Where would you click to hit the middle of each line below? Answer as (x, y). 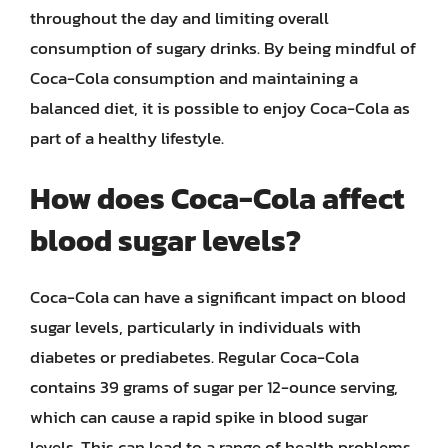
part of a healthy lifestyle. (127, 137)
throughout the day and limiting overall (179, 17)
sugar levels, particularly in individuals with (195, 327)
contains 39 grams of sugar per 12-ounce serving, (214, 387)
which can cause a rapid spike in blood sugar (199, 417)
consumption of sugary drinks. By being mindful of (223, 47)
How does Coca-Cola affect (217, 198)
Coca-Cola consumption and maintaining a (194, 77)
